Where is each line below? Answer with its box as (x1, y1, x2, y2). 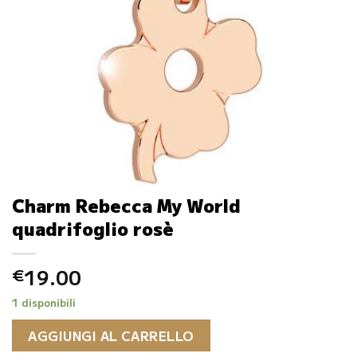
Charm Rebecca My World (12, 192, 241, 218)
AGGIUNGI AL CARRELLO (28, 325, 194, 345)
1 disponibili (12, 295, 76, 311)
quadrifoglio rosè (12, 215, 174, 241)
